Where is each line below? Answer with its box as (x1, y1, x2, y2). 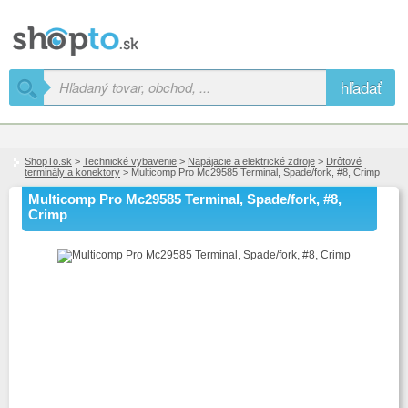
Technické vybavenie (83, 156, 177, 167)
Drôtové (326, 156, 362, 167)
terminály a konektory (25, 167, 120, 178)
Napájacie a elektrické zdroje (188, 156, 315, 167)
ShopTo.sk (25, 156, 72, 167)
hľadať (340, 76, 382, 98)
